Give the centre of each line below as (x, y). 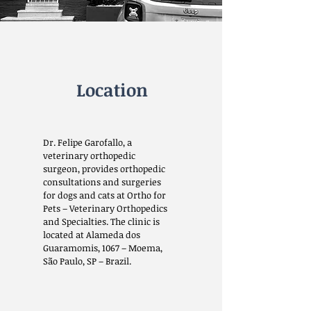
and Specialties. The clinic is (101, 221)
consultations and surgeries (102, 182)
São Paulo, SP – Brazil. (87, 261)
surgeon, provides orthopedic (104, 169)
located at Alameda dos (92, 235)
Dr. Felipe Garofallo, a (87, 142)
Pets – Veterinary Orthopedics (105, 208)
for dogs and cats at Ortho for (104, 195)
